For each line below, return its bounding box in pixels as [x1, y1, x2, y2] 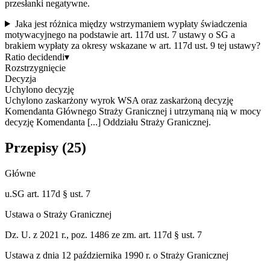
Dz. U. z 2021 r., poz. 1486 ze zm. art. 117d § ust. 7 [5, 229, 202, 240]
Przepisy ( [5, 139, 67, 155]
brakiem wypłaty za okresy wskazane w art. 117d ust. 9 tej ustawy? [5, 40, 260, 51]
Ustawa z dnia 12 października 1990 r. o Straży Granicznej [5, 250, 228, 260]
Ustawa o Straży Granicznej [5, 209, 111, 219]
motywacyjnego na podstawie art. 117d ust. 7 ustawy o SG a [5, 29, 235, 40]
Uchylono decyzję [5, 84, 74, 95]
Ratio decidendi [5, 51, 64, 62]
